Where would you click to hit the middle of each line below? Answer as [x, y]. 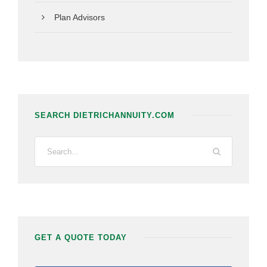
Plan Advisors [80, 17]
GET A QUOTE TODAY [81, 237]
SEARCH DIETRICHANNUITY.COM [105, 115]
